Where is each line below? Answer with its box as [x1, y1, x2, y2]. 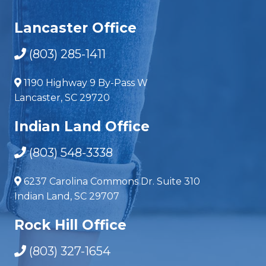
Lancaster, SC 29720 [14, 91, 110, 103]
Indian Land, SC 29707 [14, 190, 119, 202]
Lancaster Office [14, 19, 137, 36]
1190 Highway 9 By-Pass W [23, 77, 148, 88]
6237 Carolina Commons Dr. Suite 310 [23, 175, 200, 187]
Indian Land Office [14, 118, 150, 135]
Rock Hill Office [14, 216, 126, 233]
